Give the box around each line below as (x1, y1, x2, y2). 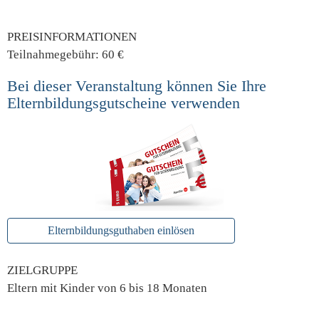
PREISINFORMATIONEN (7, 30, 137, 43)
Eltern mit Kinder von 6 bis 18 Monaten (7, 281, 207, 295)
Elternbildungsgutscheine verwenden (7, 94, 240, 112)
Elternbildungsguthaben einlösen (48, 224, 194, 236)
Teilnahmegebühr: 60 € (7, 48, 124, 61)
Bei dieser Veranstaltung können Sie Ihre (7, 77, 266, 95)
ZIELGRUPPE (7, 263, 78, 277)
